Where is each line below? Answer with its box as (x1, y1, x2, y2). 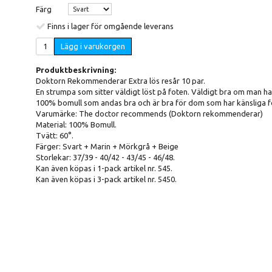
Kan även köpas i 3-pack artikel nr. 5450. (36, 174, 177, 183)
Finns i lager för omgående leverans (47, 21, 174, 30)
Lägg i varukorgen (61, 41, 125, 50)
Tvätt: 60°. (36, 131, 73, 140)
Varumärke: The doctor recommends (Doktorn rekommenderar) (36, 109, 263, 118)
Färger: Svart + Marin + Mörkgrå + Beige (36, 141, 178, 151)
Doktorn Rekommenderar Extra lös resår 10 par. (36, 76, 205, 85)
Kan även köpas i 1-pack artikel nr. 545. (36, 163, 172, 172)
